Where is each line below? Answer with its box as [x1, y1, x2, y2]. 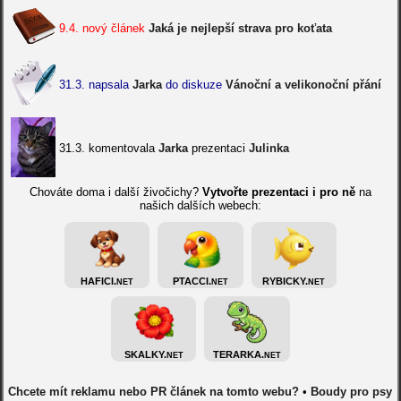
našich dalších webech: [139, 199, 261, 212]
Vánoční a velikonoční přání [225, 78, 381, 91]
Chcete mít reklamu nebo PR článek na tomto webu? [8, 385, 300, 399]
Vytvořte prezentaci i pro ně [201, 185, 355, 199]
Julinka [248, 141, 289, 155]
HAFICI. [81, 275, 117, 286]
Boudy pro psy [311, 385, 393, 399]
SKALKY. [124, 348, 166, 360]
